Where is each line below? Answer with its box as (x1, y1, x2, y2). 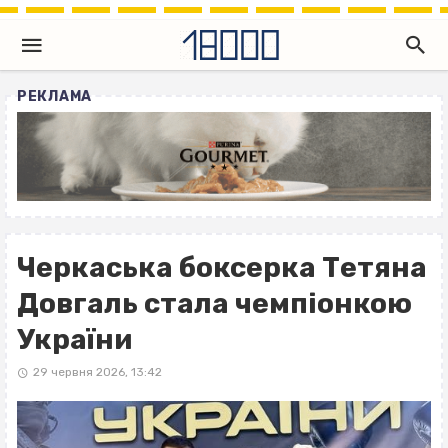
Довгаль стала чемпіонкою (17, 287, 412, 321)
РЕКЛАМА (17, 88, 92, 105)
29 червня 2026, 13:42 (32, 365, 162, 380)
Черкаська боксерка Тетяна (17, 251, 427, 285)
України (17, 323, 132, 357)
